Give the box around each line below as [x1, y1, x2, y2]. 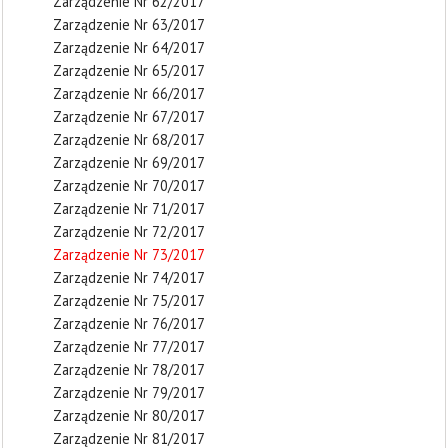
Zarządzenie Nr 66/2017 [53, 83, 205, 103]
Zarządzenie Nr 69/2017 [53, 152, 205, 172]
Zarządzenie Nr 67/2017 [53, 106, 205, 126]
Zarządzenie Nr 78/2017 [53, 359, 205, 379]
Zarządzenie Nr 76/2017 [53, 313, 205, 333]
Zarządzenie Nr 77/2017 [53, 336, 205, 356]
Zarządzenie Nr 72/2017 [53, 221, 205, 241]
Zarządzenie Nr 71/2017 [53, 198, 205, 218]
